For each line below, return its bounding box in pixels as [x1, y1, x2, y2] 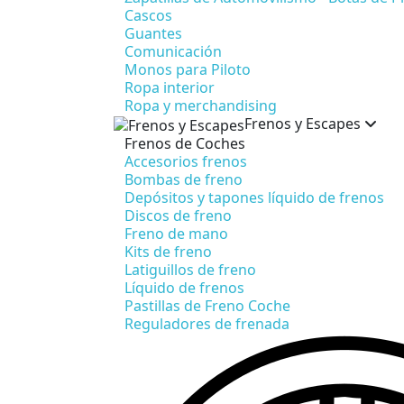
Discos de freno [124, 205, 232, 225]
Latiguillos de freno [124, 259, 256, 280]
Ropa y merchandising [124, 95, 277, 115]
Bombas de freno [124, 169, 243, 189]
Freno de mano [124, 223, 228, 243]
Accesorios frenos [124, 151, 247, 171]
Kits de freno [124, 241, 212, 262]
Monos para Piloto [124, 59, 251, 79]
